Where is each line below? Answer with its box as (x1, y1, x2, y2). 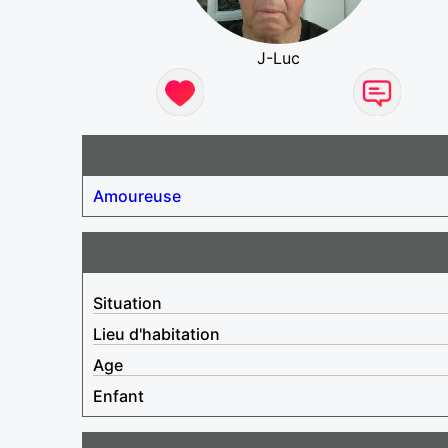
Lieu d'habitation (93, 323, 220, 344)
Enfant (93, 385, 144, 406)
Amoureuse (93, 185, 181, 206)
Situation (93, 292, 162, 313)
